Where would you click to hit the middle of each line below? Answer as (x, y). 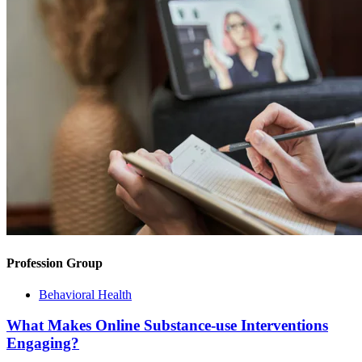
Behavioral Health (85, 294)
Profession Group (55, 263)
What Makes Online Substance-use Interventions (167, 326)
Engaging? (43, 343)
